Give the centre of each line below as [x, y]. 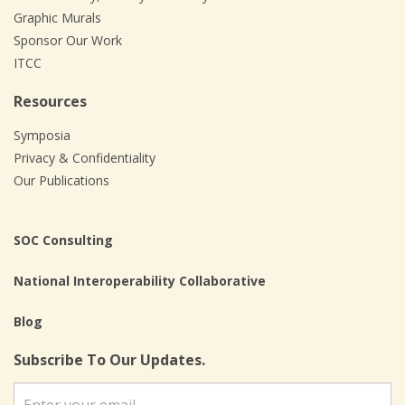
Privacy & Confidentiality [85, 158]
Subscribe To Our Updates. [109, 360]
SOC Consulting [63, 240]
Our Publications [61, 180]
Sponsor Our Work [68, 40]
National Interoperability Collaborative [140, 281]
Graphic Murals [57, 18]
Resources [50, 101]
